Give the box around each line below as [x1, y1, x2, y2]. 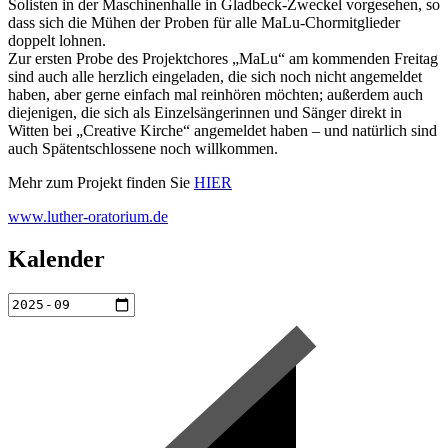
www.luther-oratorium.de [8, 207, 168, 225]
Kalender [8, 245, 105, 272]
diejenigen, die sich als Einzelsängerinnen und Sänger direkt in [8, 103, 402, 121]
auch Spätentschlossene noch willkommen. [8, 139, 278, 157]
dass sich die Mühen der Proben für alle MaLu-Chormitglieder [8, 13, 400, 31]
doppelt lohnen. [8, 31, 106, 49]
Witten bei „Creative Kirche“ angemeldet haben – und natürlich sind [8, 121, 437, 139]
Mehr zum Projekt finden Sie [8, 173, 194, 191]
